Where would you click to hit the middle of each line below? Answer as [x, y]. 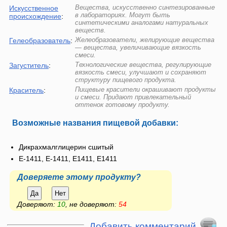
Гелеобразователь [40, 41]
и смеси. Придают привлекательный [133, 97]
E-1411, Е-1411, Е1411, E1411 [68, 159]
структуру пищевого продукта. [126, 80]
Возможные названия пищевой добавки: [95, 123]
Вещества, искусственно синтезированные [145, 8]
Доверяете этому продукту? [79, 177]
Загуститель [29, 66]
